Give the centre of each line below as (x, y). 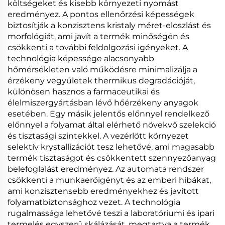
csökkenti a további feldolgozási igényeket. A (98, 47)
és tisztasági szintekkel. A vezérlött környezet (98, 136)
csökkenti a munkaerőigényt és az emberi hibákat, (109, 180)
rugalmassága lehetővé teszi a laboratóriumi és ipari (111, 213)
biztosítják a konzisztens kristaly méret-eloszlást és (109, 25)
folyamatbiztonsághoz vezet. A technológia (94, 202)
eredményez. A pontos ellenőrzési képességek (101, 14)
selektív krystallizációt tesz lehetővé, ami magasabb (111, 147)
